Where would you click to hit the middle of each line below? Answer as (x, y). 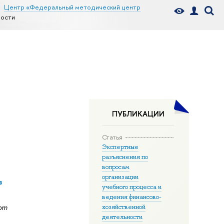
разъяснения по (125, 157)
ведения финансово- (132, 197)
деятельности (122, 217)
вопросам (116, 167)
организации (120, 177)
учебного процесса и (132, 187)
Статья (112, 137)
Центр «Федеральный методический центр (72, 7)
